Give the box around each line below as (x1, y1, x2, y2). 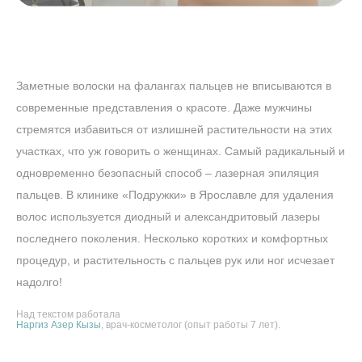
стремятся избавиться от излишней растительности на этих (16, 123, 332, 137)
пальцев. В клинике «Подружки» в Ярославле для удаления (16, 188, 334, 202)
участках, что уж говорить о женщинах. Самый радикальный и (16, 145, 345, 158)
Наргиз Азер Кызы (16, 319, 101, 331)
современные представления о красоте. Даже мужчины (16, 101, 312, 115)
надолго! (16, 276, 62, 289)
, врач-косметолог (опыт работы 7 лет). (101, 319, 280, 331)
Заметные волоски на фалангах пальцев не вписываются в (16, 79, 331, 93)
